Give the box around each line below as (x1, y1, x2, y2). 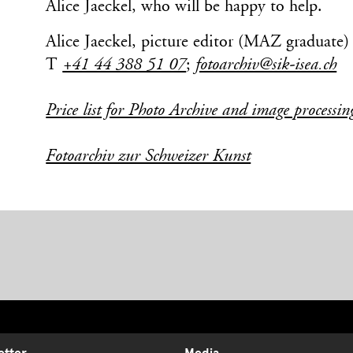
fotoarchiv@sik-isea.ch (195, 57, 337, 75)
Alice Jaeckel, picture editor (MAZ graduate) (46, 34, 350, 52)
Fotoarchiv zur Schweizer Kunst (46, 148, 251, 166)
